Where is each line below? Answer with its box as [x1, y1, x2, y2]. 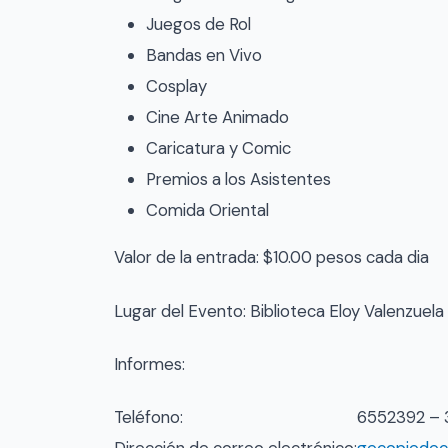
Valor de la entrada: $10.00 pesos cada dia [114, 246, 429, 269]
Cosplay [146, 75, 207, 98]
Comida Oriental [146, 199, 269, 222]
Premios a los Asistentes [146, 168, 331, 191]
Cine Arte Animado [146, 106, 289, 129]
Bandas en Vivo [146, 44, 262, 67]
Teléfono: [114, 406, 183, 429]
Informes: [114, 352, 185, 375]
